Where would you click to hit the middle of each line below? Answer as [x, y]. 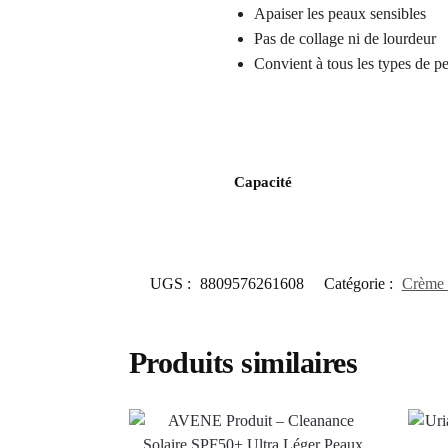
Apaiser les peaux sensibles [339, 13]
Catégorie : [360, 284]
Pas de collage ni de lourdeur [344, 38]
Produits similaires [243, 363]
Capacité [263, 182]
